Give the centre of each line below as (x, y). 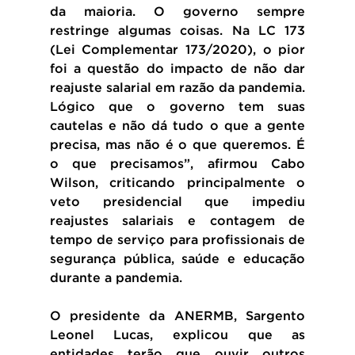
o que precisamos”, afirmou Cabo (177, 164)
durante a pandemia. (116, 278)
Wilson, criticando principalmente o (177, 183)
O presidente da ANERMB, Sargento (177, 316)
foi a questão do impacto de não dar (177, 69)
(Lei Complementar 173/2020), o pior (177, 50)
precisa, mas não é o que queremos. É (177, 145)
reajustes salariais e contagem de (177, 221)
